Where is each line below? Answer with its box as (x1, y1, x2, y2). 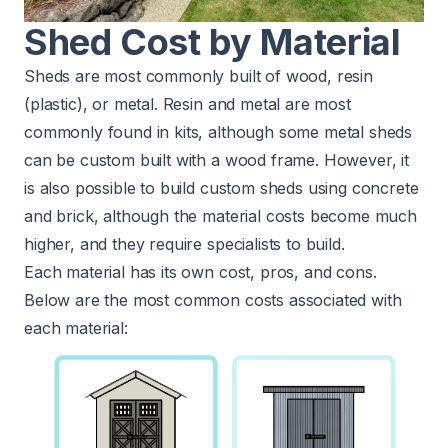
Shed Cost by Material (24, 19, 401, 64)
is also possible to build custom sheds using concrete (24, 177, 419, 198)
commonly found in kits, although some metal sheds (24, 121, 413, 142)
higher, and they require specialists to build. (24, 233, 345, 254)
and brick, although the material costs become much (24, 205, 417, 226)
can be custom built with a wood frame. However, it (24, 149, 409, 170)
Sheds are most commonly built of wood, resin (24, 65, 373, 86)
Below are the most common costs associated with (24, 289, 402, 310)
